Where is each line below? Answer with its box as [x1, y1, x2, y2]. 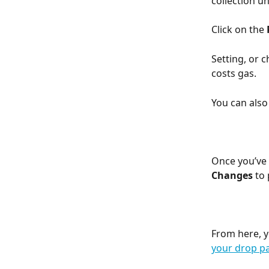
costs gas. [211, 67, 256, 80]
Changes [211, 169, 253, 183]
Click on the [211, 23, 267, 37]
